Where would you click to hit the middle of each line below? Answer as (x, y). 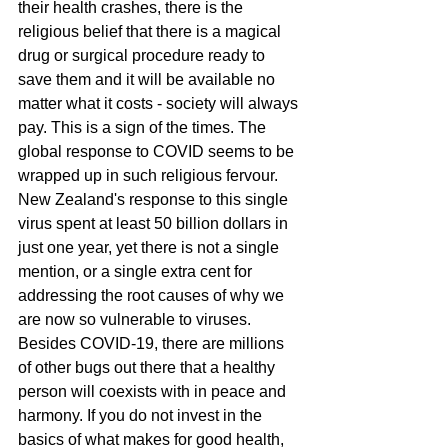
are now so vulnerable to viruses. (136, 320)
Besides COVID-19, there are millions (153, 344)
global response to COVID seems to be (158, 152)
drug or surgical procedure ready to (143, 56)
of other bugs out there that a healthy (148, 368)
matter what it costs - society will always (160, 104)
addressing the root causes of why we (153, 296)
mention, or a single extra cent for (137, 272)
